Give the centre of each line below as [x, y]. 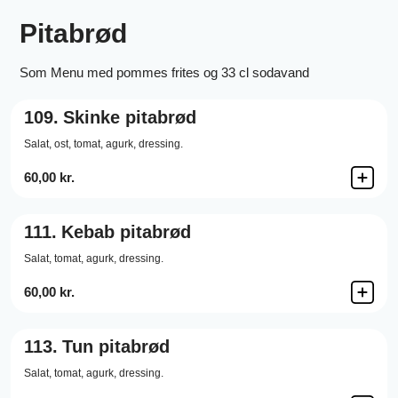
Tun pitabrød [116, 346]
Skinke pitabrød [130, 117]
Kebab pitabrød [126, 232]
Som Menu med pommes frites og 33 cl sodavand [164, 72]
